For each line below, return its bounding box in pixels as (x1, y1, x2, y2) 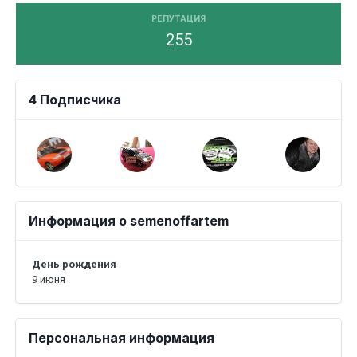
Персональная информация (29, 330, 214, 346)
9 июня (32, 273, 65, 285)
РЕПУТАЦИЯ (151, 14, 206, 24)
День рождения (32, 258, 116, 270)
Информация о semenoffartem (29, 213, 229, 229)
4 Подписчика (29, 92, 121, 108)
